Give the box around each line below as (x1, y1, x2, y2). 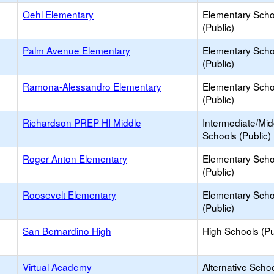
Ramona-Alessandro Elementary (23, 80, 161, 93)
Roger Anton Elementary (23, 152, 127, 165)
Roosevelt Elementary (23, 188, 116, 201)
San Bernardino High (23, 224, 111, 237)
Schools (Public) (202, 128, 271, 142)
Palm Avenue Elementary (23, 43, 130, 57)
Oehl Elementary (23, 7, 94, 21)
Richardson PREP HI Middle (23, 116, 141, 129)
